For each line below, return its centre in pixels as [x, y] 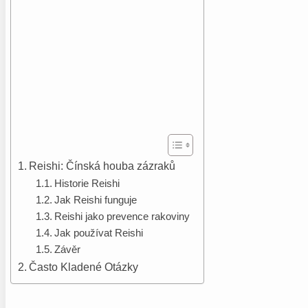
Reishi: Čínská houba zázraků [102, 165]
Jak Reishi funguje [95, 200]
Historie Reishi [87, 183]
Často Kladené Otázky [84, 266]
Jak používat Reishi [98, 233]
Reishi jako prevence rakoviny [122, 216]
